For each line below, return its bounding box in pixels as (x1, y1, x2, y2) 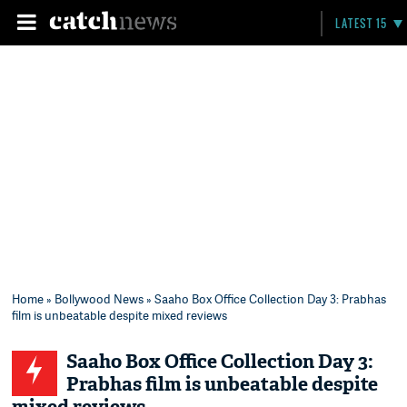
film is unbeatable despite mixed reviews (12, 307, 228, 323)
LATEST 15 (335, 15, 388, 31)
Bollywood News (55, 291, 144, 307)
